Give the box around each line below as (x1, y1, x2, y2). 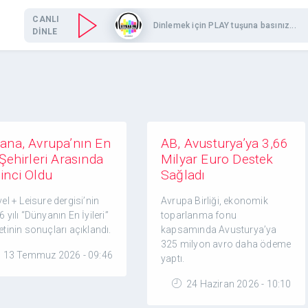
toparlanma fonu (161, 210, 237, 221)
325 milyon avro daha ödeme (161, 239, 291, 250)
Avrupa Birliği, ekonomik (161, 195, 268, 206)
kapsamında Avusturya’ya (161, 224, 277, 235)
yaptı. (161, 253, 185, 264)
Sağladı (161, 167, 206, 183)
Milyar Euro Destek (161, 151, 274, 167)
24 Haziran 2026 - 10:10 (184, 278, 291, 289)
